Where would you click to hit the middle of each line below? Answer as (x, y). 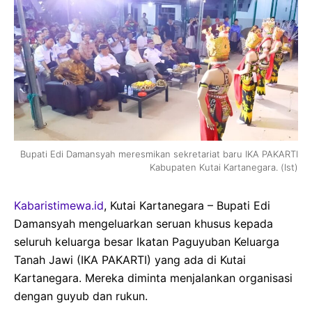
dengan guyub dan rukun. (81, 296)
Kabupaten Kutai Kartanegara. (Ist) (224, 167)
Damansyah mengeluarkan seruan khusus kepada (143, 224)
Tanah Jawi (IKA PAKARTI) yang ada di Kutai (130, 260)
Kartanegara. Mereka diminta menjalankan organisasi (153, 278)
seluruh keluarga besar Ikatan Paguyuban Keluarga (147, 242)
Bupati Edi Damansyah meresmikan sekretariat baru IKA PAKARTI (159, 154)
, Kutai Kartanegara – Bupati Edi (187, 206)
